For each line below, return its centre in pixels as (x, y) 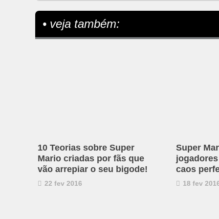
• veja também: (81, 24)
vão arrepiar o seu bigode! (93, 169)
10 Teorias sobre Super (86, 147)
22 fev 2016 (62, 183)
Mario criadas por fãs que (91, 158)
